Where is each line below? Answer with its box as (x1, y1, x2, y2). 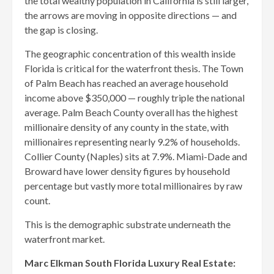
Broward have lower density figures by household (24, 165, 230, 177)
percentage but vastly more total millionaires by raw (24, 179, 242, 191)
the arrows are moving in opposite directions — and (24, 9, 237, 21)
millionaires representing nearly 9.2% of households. (24, 135, 240, 147)
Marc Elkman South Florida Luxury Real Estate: (24, 256, 235, 268)
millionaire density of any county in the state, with (24, 120, 229, 133)
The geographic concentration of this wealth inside (24, 47, 235, 59)
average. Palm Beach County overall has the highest (24, 106, 238, 118)
